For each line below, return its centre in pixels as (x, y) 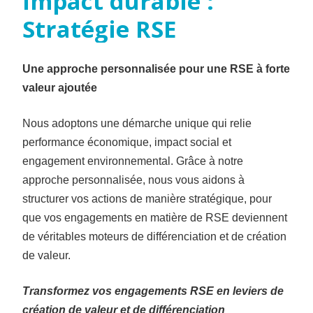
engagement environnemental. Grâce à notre (132, 161)
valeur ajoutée (59, 87)
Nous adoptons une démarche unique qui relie (137, 123)
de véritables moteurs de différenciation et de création (154, 236)
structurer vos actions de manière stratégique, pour (147, 198)
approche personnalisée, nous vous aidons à (133, 180)
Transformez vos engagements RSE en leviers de (153, 291)
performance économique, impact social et (126, 142)
